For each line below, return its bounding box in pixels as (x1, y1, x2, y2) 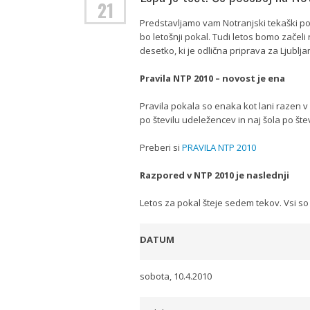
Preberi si (140, 141, 182, 154)
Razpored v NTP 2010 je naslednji (140, 169, 289, 181)
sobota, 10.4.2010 (140, 270, 212, 282)
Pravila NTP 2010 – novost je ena (140, 72, 285, 84)
